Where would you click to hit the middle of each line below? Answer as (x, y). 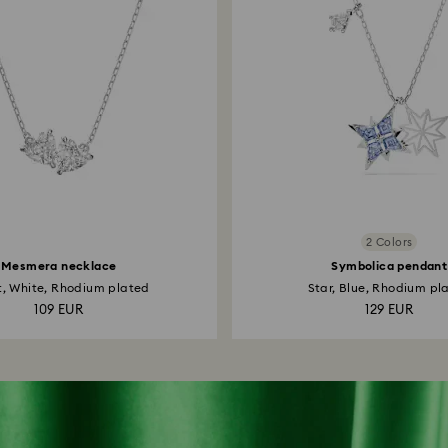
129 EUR (389, 310)
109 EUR (59, 310)
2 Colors (389, 242)
